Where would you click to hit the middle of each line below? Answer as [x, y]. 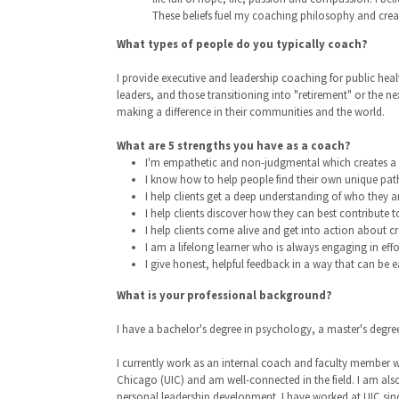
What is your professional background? [224, 294]
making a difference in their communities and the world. [251, 111]
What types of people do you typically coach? [242, 43]
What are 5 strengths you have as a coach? [233, 145]
